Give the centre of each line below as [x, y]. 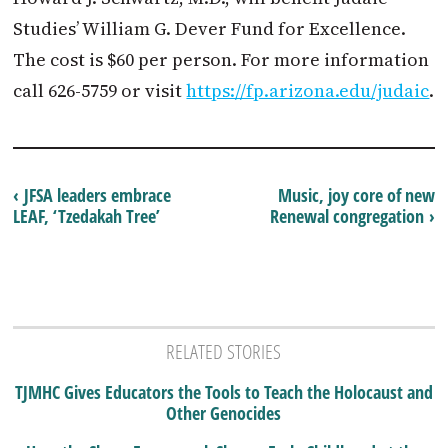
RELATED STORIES [224, 352]
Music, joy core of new [356, 195]
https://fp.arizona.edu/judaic [308, 91]
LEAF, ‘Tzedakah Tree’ [87, 216]
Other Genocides [224, 413]
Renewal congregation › [352, 216]
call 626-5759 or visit [100, 91]
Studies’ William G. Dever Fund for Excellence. [210, 29]
